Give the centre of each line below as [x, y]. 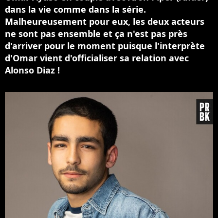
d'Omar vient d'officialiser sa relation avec [97, 58]
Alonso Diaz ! [32, 70]
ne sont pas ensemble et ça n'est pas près [96, 34]
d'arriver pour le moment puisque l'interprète [105, 46]
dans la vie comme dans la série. [75, 9]
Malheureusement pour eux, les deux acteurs [105, 21]
